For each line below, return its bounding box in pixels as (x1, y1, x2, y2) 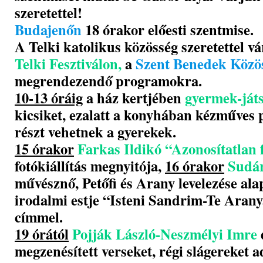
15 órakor (15, 138, 74, 159)
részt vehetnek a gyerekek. (15, 121, 176, 142)
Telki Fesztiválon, (15, 53, 122, 74)
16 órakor (165, 155, 224, 176)
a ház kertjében (83, 87, 185, 108)
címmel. (15, 206, 63, 227)
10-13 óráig (15, 87, 83, 108)
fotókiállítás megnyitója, (15, 155, 165, 176)
